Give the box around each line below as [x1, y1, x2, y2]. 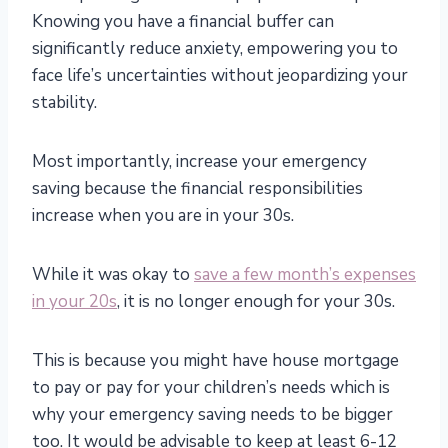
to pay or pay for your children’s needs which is [32, 376, 390, 400]
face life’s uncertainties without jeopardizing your [32, 64, 408, 88]
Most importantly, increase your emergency [32, 150, 367, 174]
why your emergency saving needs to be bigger [32, 403, 393, 427]
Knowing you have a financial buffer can [32, 10, 334, 34]
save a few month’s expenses [194, 263, 416, 287]
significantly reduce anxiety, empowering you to [32, 37, 398, 61]
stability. [32, 91, 97, 115]
